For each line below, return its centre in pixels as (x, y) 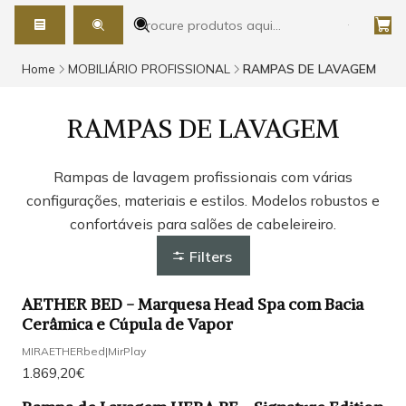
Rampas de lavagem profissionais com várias (203, 177)
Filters (210, 256)
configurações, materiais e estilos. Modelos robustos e (203, 201)
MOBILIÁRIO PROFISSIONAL (149, 69)
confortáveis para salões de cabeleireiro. (203, 224)
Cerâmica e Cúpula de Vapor (127, 325)
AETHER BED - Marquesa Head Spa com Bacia (193, 305)
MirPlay (127, 351)
